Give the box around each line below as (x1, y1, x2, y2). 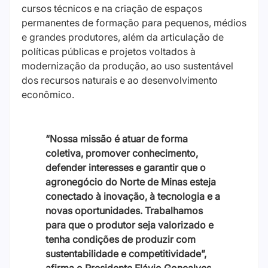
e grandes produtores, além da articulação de (22, 31, 224, 44)
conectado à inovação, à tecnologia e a (45, 190, 220, 203)
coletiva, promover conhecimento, (45, 147, 198, 160)
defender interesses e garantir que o (45, 162, 206, 174)
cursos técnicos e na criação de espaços (22, 2, 202, 15)
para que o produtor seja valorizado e (45, 219, 214, 232)
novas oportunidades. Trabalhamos (45, 205, 203, 217)
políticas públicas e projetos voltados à (22, 45, 196, 58)
